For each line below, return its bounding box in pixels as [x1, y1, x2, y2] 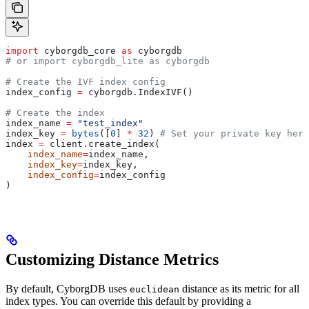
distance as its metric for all [179, 282, 299, 295]
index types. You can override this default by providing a [6, 295, 251, 307]
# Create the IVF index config [6, 76, 166, 87]
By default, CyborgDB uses [6, 282, 130, 295]
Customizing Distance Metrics [6, 250, 219, 268]
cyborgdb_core [39, 45, 121, 56]
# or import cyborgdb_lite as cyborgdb [6, 55, 210, 66]
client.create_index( [44, 138, 160, 149]
